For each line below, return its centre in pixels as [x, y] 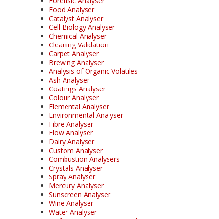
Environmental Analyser [86, 115]
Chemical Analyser [78, 36]
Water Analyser [73, 212]
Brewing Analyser [76, 62]
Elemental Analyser [79, 106]
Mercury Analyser [76, 185]
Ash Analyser [69, 80]
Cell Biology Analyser [82, 27]
